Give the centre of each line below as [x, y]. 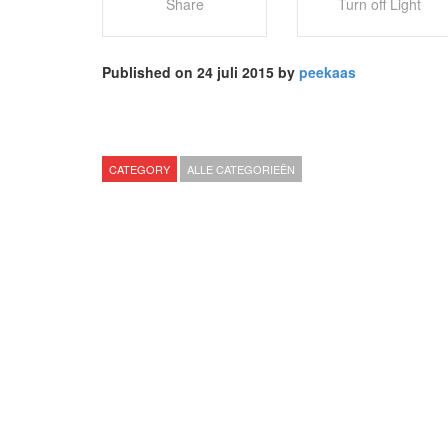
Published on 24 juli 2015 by [200, 71]
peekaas [327, 71]
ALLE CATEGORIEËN [241, 168]
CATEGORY [139, 168]
